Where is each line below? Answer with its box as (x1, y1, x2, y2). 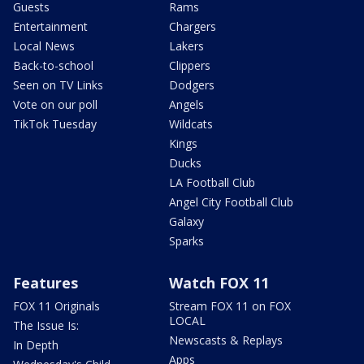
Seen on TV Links (13, 77, 103, 93)
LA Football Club (169, 175, 255, 191)
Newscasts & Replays (169, 332, 283, 349)
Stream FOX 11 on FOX (169, 298, 291, 314)
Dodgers (169, 77, 214, 93)
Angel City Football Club (169, 194, 293, 210)
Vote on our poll (13, 97, 97, 113)
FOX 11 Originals (13, 298, 100, 314)
